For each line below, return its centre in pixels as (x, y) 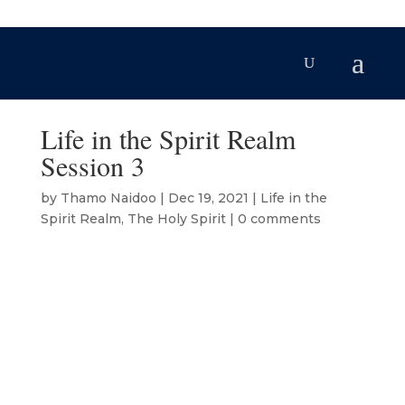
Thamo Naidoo (108, 198)
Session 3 (92, 165)
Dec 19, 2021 (208, 198)
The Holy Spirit (176, 219)
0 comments (279, 219)
